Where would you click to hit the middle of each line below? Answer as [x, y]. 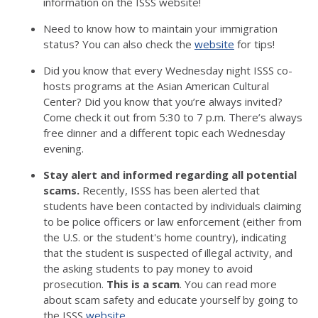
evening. [64, 148]
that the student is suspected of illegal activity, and [168, 253]
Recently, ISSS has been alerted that [170, 190]
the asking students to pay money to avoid [148, 268]
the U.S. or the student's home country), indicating [165, 237]
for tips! [254, 44]
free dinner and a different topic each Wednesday [164, 133]
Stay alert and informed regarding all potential [170, 175]
